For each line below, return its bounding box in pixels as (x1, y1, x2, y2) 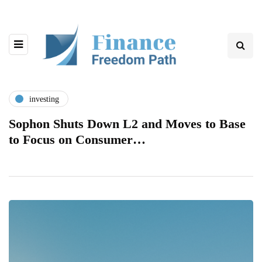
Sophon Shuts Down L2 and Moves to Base (9, 116, 246, 132)
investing (29, 94, 59, 104)
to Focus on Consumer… (9, 132, 146, 147)
